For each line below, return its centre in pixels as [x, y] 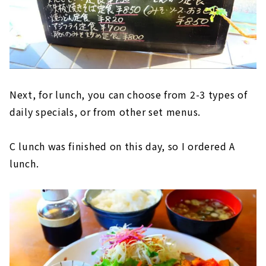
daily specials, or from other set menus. [105, 111]
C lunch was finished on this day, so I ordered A [122, 146]
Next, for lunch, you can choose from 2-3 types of [129, 94]
